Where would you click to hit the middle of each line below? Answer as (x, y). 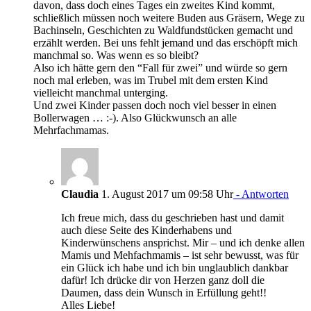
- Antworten (261, 194)
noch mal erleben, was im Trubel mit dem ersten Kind (151, 80)
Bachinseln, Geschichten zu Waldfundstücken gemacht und (163, 30)
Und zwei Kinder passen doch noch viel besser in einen (155, 105)
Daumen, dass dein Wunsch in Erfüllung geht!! (164, 292)
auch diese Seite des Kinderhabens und (146, 230)
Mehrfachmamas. (71, 130)
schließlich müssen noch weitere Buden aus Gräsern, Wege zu (169, 17)
